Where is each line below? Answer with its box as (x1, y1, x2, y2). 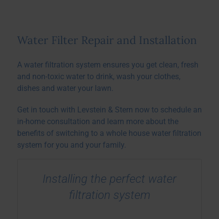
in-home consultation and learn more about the (17, 117, 178, 126)
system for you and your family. (17, 140, 126, 150)
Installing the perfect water (43, 172, 176, 186)
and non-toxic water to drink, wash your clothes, (17, 72, 180, 81)
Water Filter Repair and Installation (17, 33, 197, 47)
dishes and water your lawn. (17, 84, 113, 93)
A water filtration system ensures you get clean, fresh (17, 60, 198, 69)
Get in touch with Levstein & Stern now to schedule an (17, 105, 202, 114)
